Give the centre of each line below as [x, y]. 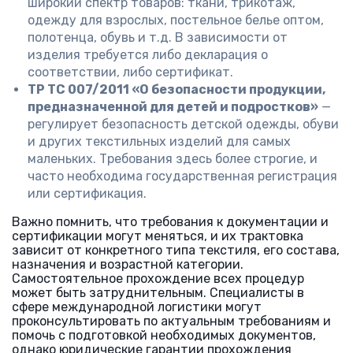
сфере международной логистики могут [137, 307]
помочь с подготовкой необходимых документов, [164, 335]
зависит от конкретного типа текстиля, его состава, [176, 250]
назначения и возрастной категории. [128, 264]
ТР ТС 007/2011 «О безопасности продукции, [176, 89]
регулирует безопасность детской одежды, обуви [183, 124]
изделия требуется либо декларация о [148, 55]
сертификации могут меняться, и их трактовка [158, 236]
